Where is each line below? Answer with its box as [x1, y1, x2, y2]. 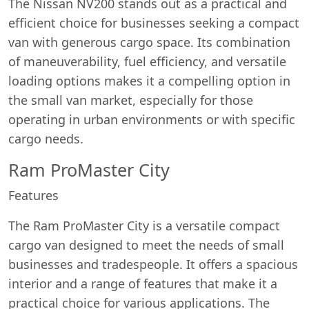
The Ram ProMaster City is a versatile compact [8, 217, 280, 234]
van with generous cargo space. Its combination [8, 34, 290, 50]
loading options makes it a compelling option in [8, 72, 290, 89]
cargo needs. [8, 130, 83, 147]
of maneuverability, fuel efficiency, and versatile [8, 53, 286, 70]
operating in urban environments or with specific [8, 111, 295, 128]
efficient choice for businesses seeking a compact [8, 14, 299, 31]
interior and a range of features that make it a [8, 275, 277, 292]
